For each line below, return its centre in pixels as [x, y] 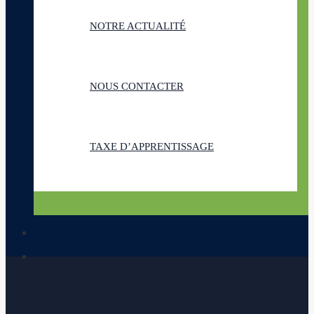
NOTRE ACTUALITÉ [138, 26]
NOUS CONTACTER [137, 86]
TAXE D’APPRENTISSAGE [152, 146]
